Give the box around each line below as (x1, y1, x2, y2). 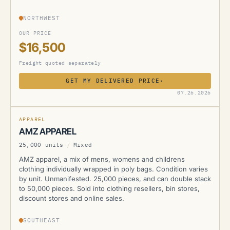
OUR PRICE (19, 30, 51, 36)
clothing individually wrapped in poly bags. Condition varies (19, 165, 208, 173)
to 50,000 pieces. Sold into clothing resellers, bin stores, (19, 184, 200, 193)
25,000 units (19, 141, 64, 148)
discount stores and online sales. (19, 194, 124, 202)
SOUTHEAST (23, 217, 61, 224)
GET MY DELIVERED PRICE (66, 77, 160, 84)
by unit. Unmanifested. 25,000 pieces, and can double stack (19, 175, 211, 183)
